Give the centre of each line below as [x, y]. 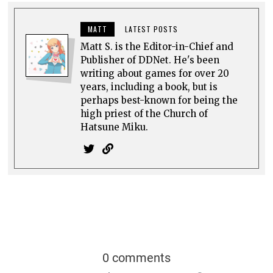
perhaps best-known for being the [159, 100]
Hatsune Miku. [115, 127]
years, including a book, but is [149, 87]
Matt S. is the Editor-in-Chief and [157, 46]
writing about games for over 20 [155, 73]
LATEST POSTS [152, 29]
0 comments [136, 257]
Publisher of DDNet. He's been [150, 60]
